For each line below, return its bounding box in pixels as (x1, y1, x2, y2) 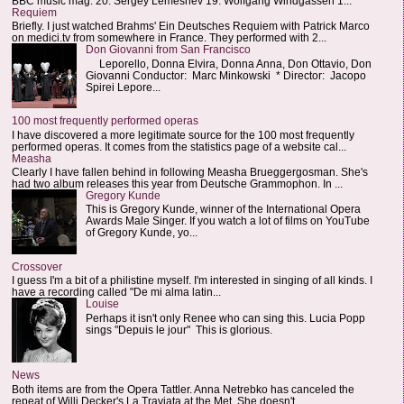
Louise (85, 298, 119, 310)
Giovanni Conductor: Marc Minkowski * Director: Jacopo (85, 69, 366, 81)
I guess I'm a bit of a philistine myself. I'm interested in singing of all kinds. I (12, 274, 372, 287)
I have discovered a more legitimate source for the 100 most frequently (12, 128, 354, 141)
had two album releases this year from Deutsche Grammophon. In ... (12, 178, 343, 190)
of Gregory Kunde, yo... (85, 226, 197, 239)
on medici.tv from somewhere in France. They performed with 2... (12, 32, 326, 44)
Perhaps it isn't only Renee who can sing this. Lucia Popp (85, 311, 365, 324)
